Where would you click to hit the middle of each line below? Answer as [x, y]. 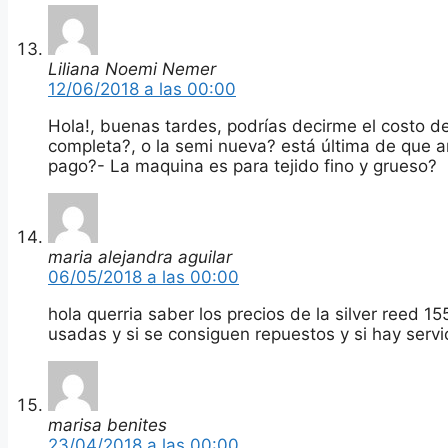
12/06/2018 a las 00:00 [142, 88]
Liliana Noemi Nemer [132, 68]
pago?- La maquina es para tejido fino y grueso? [242, 165]
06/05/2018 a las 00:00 [143, 276]
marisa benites [107, 424]
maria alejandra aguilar [140, 256]
